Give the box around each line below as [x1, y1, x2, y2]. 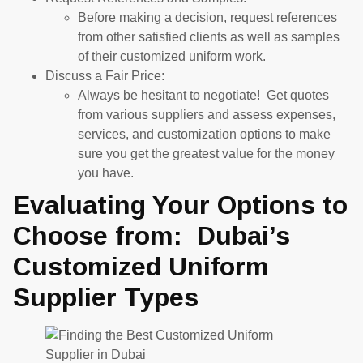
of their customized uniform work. [78, 49, 266, 63]
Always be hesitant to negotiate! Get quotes [78, 88, 329, 102]
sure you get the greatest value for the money [78, 146, 335, 160]
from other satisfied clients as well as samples [78, 29, 340, 44]
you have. [78, 165, 134, 180]
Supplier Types [13, 282, 199, 312]
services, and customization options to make [78, 126, 331, 141]
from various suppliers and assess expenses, [78, 107, 335, 122]
